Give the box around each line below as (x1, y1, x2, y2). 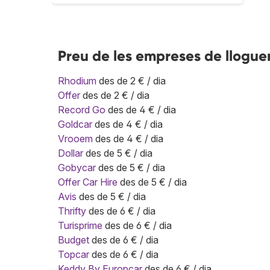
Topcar (58, 248, 89, 260)
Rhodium (58, 74, 96, 87)
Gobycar (58, 161, 96, 174)
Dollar (58, 146, 83, 159)
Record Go (58, 103, 105, 116)
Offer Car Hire (58, 175, 118, 188)
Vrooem (58, 132, 93, 145)
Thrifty (58, 204, 86, 217)
